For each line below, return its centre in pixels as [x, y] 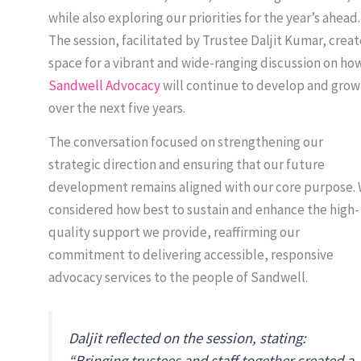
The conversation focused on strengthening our [186, 142]
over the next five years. [117, 108]
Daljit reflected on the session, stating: [187, 338]
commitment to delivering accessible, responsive [191, 255]
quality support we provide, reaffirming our [174, 232]
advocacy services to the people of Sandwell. [178, 278]
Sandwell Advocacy [104, 85]
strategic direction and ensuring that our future [187, 165]
